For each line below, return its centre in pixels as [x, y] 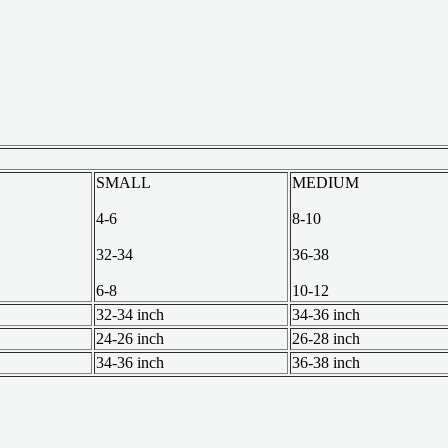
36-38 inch [326, 362]
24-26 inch [130, 338]
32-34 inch [130, 314]
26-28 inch [326, 338]
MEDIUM [325, 182]
